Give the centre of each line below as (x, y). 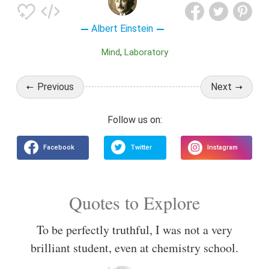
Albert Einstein (122, 29)
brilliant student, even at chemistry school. (134, 247)
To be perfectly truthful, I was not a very (134, 229)
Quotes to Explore (134, 202)
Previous (55, 87)
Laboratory (148, 53)
